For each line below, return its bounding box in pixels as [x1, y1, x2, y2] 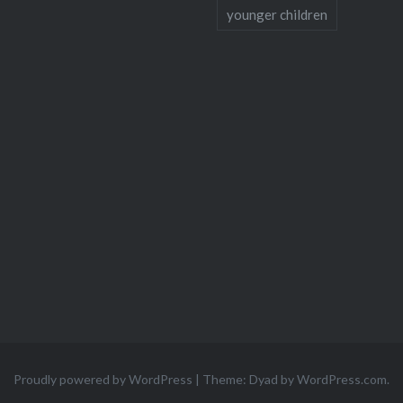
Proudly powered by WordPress [13, 371, 193, 387]
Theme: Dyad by [202, 371, 297, 387]
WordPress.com [297, 371, 387, 387]
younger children [227, 5, 328, 22]
